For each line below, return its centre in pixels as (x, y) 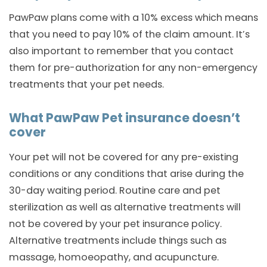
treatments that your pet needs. (86, 85)
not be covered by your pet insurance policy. (117, 223)
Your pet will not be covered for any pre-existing (124, 157)
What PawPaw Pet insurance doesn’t (125, 118)
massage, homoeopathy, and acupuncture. (114, 257)
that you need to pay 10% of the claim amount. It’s (129, 35)
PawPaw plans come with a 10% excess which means (133, 18)
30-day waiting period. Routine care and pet (115, 190)
